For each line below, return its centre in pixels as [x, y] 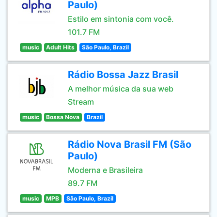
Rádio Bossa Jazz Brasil [123, 75]
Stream [81, 102]
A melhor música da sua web [121, 89]
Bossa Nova [63, 117]
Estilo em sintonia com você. [121, 19]
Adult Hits [61, 47]
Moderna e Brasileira [105, 170]
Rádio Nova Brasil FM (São [130, 144]
